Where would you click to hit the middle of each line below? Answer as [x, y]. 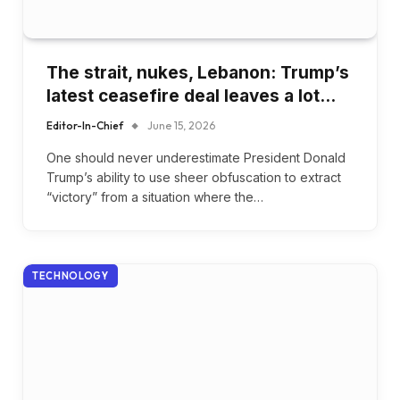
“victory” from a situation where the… [155, 197]
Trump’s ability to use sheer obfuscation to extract [194, 178]
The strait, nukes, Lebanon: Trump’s [198, 73]
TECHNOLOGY [71, 276]
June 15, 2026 [181, 126]
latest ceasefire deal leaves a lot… [191, 96]
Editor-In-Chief [85, 126]
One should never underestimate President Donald [196, 158]
